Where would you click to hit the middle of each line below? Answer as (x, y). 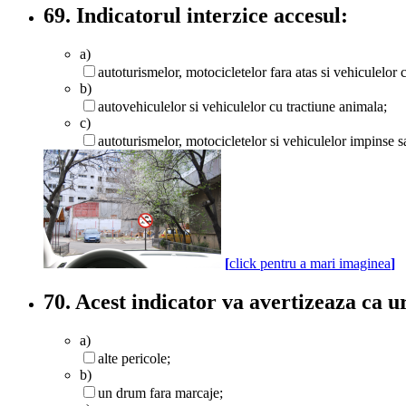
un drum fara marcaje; (160, 392)
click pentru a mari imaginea (310, 264)
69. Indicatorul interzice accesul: (196, 16)
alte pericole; (134, 358)
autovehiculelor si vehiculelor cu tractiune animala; (242, 107)
